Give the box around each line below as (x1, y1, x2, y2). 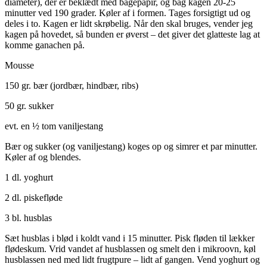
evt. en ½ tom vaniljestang (5, 121, 103, 132)
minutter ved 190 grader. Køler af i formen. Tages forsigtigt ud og (5, 8, 250, 18)
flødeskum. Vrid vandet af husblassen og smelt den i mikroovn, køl (5, 244, 256, 254)
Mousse (5, 60, 34, 71)
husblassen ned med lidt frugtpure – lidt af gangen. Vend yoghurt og (5, 254, 260, 265)
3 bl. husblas (5, 213, 52, 223)
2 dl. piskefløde (5, 193, 63, 203)
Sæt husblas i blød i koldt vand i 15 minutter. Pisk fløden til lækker (5, 233, 254, 244)
